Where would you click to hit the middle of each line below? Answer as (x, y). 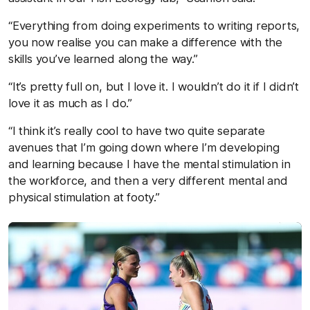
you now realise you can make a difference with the (145, 42)
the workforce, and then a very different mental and (148, 180)
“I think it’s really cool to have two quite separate (137, 130)
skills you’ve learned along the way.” (103, 58)
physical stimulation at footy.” (84, 197)
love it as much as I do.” (71, 103)
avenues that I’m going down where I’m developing (144, 147)
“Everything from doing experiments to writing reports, (154, 25)
